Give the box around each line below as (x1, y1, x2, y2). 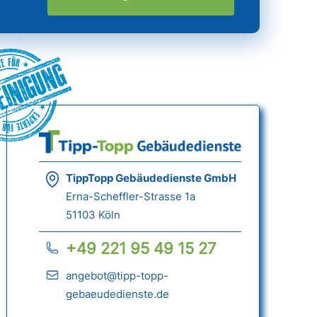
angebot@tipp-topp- (65, 269, 168, 283)
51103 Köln (65, 208, 120, 222)
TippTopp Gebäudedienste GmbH (65, 171, 236, 185)
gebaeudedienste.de (65, 287, 169, 301)
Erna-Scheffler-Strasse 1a (65, 190, 195, 204)
